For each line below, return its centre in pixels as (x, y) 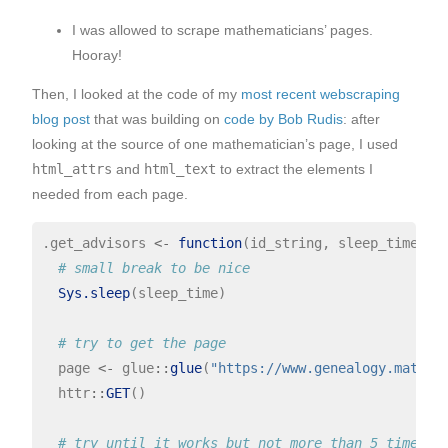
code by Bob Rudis (283, 119)
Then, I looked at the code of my (136, 94)
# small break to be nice (153, 268)
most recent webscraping (320, 94)
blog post (61, 119)
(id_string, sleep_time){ (337, 243)
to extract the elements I (294, 169)
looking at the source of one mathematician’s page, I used (215, 144)
